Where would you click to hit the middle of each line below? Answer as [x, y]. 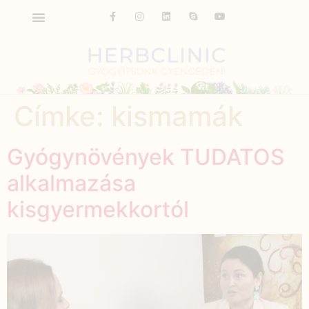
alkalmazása [71, 183]
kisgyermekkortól [98, 209]
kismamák [177, 116]
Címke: [62, 116]
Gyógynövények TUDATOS [146, 157]
